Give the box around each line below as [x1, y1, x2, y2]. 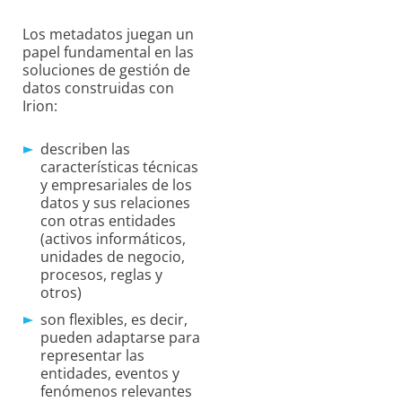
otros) [40, 283, 82, 303]
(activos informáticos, [40, 229, 186, 249]
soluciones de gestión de [22, 60, 190, 81]
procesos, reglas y [40, 265, 162, 285]
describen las [40, 139, 130, 160]
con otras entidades [40, 211, 176, 232]
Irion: [22, 96, 57, 117]
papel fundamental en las [22, 42, 194, 63]
